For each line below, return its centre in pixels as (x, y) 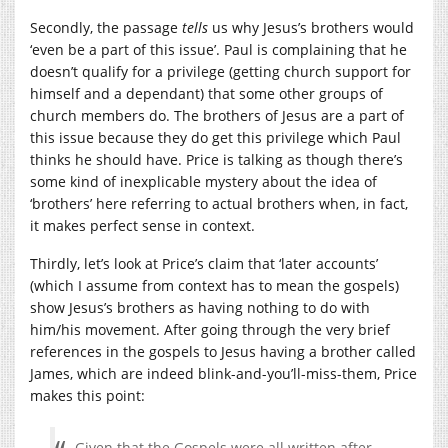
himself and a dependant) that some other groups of (206, 93)
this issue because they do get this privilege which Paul (215, 137)
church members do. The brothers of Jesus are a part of (217, 115)
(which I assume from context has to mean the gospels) (214, 285)
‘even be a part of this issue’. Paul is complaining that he (218, 49)
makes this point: (87, 395)
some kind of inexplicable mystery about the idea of (203, 181)
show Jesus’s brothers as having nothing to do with (200, 307)
